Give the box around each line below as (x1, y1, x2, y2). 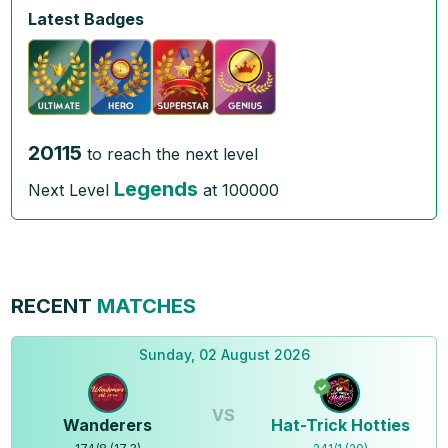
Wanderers (63, 415, 152, 436)
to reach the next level (87, 144, 259, 165)
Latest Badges (28, 9, 145, 29)
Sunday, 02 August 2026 (138, 346, 310, 364)
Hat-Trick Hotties (270, 415, 410, 436)
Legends (114, 177, 199, 202)
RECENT (11, 294, 93, 319)
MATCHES (92, 294, 197, 319)
